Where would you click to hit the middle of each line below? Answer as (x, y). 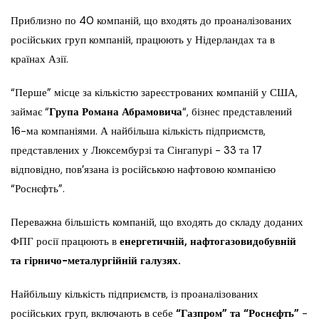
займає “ (30, 112)
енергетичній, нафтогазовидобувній (208, 242)
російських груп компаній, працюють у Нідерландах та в (143, 40)
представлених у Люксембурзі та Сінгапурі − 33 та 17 (136, 151)
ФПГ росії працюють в (65, 242)
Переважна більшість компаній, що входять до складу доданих (157, 223)
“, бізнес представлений (237, 112)
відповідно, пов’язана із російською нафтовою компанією (143, 170)
